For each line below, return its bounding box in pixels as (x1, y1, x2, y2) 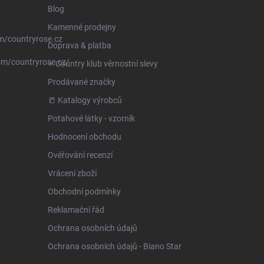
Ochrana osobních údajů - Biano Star (47, 242, 181, 251)
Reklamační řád (47, 205, 104, 214)
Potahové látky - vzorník (47, 114, 135, 123)
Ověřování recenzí (47, 150, 113, 160)
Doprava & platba (47, 41, 111, 50)
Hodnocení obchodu (47, 132, 121, 141)
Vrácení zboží (47, 169, 97, 178)
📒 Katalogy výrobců (47, 95, 122, 105)
